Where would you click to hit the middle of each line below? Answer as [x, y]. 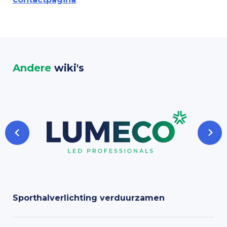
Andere [32, 68]
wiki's [68, 68]
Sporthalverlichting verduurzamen [89, 198]
